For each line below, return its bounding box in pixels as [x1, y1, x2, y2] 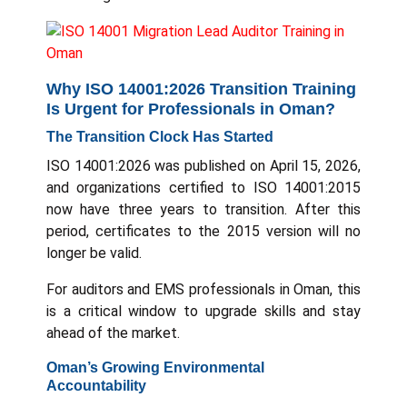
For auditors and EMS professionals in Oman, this [46, 280, 361, 298]
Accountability [46, 377, 146, 393]
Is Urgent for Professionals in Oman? [46, 99, 335, 118]
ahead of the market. [46, 323, 180, 342]
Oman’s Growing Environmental [46, 359, 264, 375]
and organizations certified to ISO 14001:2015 [46, 178, 361, 196]
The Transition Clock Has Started [46, 128, 273, 144]
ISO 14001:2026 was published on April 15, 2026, [46, 156, 361, 174]
